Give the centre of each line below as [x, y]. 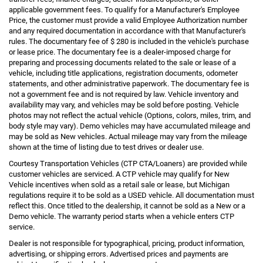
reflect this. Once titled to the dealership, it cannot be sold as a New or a [127, 205]
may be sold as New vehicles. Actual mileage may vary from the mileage [128, 136]
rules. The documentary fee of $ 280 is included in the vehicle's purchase [129, 41]
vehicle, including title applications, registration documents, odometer [123, 73]
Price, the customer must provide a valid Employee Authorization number [128, 20]
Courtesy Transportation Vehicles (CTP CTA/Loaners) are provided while [128, 163]
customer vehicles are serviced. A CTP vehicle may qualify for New [119, 174]
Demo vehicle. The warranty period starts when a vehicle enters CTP [122, 216]
